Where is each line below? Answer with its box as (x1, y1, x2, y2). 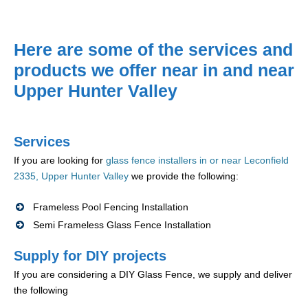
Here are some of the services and (14, 40, 293, 60)
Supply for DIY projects (14, 248, 166, 264)
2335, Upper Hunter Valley (14, 170, 129, 182)
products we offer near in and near (14, 60, 294, 80)
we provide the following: (129, 170, 239, 182)
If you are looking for (14, 155, 106, 166)
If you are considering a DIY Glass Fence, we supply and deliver (14, 269, 292, 280)
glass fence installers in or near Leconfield (106, 155, 289, 166)
